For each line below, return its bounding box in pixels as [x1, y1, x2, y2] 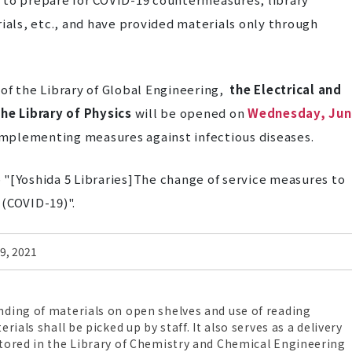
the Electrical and [229, 81, 342, 97]
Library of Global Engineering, [40, 81, 227, 97]
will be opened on [131, 104, 247, 121]
